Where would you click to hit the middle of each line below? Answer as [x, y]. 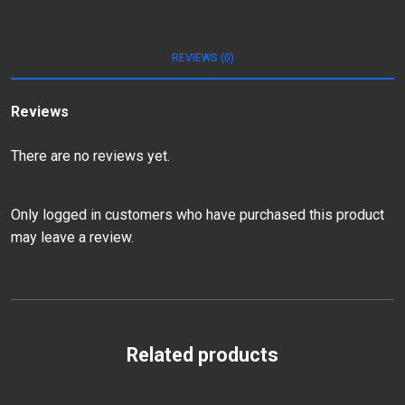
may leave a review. [72, 238]
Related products [202, 355]
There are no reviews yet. [90, 156]
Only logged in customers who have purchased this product [198, 215]
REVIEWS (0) [202, 58]
